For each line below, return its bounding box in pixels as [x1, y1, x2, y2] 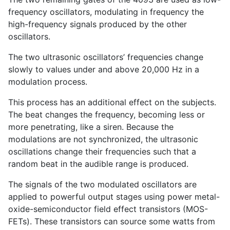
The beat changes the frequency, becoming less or [8, 109, 205, 120]
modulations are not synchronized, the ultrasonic [8, 133, 198, 144]
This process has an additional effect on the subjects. [8, 97, 216, 107]
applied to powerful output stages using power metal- [8, 191, 220, 202]
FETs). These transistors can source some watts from [8, 216, 215, 226]
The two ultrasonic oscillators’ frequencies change [8, 51, 203, 62]
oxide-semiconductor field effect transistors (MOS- [8, 203, 208, 214]
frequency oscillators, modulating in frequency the [8, 6, 204, 17]
